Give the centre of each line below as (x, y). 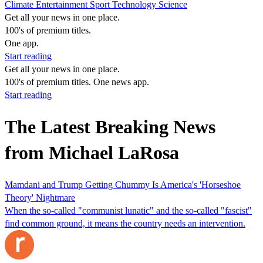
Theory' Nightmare (40, 197)
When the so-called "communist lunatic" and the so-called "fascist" (128, 210)
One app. (22, 43)
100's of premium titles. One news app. (77, 82)
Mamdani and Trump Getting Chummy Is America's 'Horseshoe (123, 184)
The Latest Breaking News (110, 127)
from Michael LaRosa (92, 153)
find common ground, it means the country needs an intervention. (125, 223)
